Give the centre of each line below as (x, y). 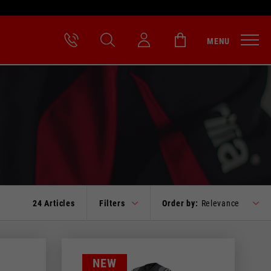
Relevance (220, 203)
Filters (112, 203)
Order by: (180, 203)
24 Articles (54, 203)
